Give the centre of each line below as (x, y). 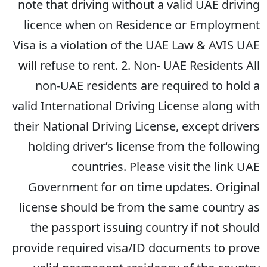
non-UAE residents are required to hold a (148, 86)
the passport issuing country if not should (145, 227)
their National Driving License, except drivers (137, 126)
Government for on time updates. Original (144, 187)
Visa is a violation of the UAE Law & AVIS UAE (136, 45)
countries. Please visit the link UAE (166, 167)
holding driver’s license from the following (144, 146)
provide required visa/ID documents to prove (136, 248)
